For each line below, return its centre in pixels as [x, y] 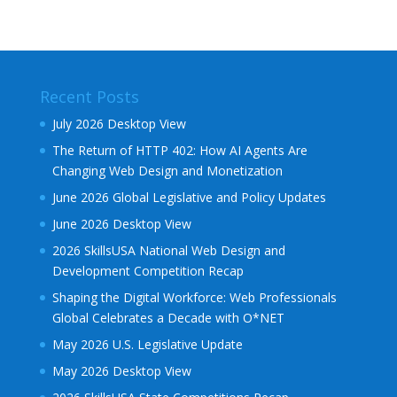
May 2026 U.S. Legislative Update [147, 344]
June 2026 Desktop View [121, 224]
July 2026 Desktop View [119, 124]
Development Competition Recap [148, 271]
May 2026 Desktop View [121, 371]
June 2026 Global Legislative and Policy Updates [189, 197]
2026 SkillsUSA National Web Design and [168, 250]
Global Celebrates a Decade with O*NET [168, 318]
